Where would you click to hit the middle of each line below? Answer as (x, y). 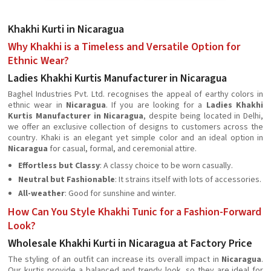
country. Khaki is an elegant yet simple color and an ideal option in (135, 138)
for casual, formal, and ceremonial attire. (123, 149)
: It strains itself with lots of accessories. (188, 180)
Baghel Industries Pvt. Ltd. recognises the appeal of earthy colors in (135, 94)
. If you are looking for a (156, 105)
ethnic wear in (37, 105)
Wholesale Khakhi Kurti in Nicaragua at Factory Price (130, 243)
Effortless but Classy (59, 166)
